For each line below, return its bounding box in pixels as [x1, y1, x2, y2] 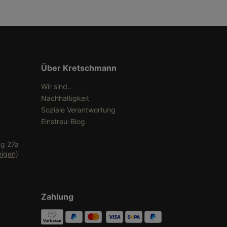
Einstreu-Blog [41, 117, 85, 126]
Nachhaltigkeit [41, 94, 89, 102]
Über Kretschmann [41, 63, 117, 73]
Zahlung [41, 192, 73, 202]
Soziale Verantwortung [41, 105, 116, 114]
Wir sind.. [41, 82, 71, 91]
